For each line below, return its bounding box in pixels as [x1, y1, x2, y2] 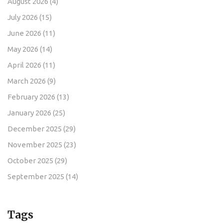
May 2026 [7, 44, 40, 53]
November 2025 [7, 140, 64, 149]
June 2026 [7, 28, 43, 37]
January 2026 [7, 108, 53, 117]
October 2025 [7, 156, 55, 165]
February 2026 [7, 92, 57, 101]
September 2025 [7, 172, 66, 181]
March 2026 [7, 76, 47, 85]
